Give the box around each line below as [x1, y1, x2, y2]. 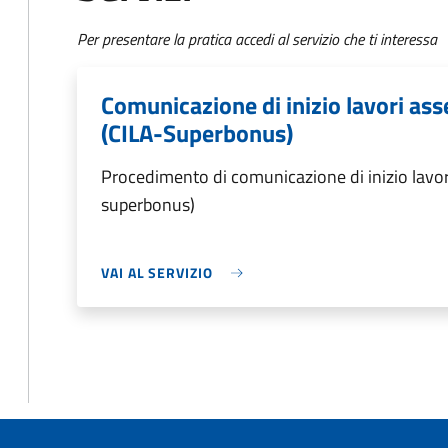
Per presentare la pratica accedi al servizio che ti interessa [77, 27, 437, 51]
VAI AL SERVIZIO [101, 262, 213, 283]
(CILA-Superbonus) [101, 115, 293, 151]
